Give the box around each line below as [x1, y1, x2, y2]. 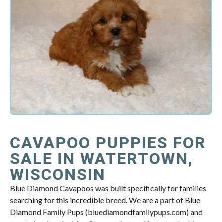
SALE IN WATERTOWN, [10, 149, 193, 168]
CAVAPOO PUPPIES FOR [10, 133, 206, 153]
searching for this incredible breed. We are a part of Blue [10, 195, 200, 205]
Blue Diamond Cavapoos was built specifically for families [10, 183, 206, 193]
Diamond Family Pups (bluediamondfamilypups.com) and [10, 207, 203, 217]
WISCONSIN [10, 165, 106, 184]
